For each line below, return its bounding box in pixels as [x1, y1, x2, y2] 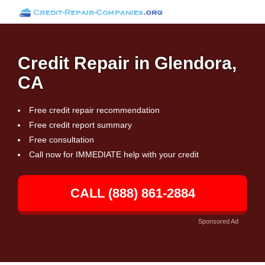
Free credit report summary [29, 120, 132, 130]
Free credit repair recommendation [29, 105, 160, 115]
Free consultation [29, 135, 94, 144]
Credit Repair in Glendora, [18, 53, 237, 73]
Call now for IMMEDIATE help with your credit [29, 150, 199, 159]
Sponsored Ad [198, 218, 238, 225]
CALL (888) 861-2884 [70, 186, 195, 201]
